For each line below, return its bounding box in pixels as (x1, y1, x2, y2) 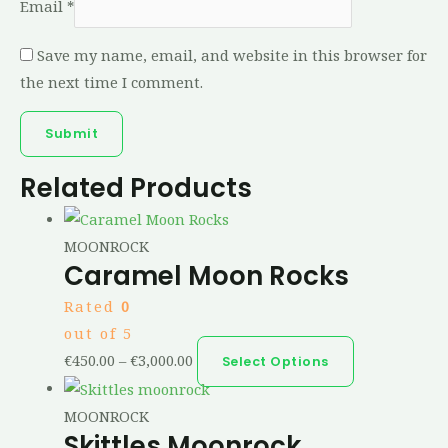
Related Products (20, 169, 252, 206)
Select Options (221, 353, 329, 371)
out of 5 (63, 323, 133, 344)
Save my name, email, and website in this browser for (37, 45, 427, 66)
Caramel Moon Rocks (63, 258, 349, 295)
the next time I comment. (20, 72, 203, 93)
